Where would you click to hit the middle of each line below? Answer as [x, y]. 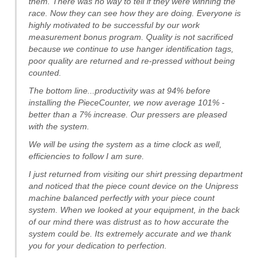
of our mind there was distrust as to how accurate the [129, 222]
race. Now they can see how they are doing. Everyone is [135, 13]
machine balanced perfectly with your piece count [122, 198]
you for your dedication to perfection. [98, 246]
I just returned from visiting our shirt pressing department [136, 174]
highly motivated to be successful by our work [114, 25]
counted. [45, 73]
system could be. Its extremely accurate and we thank [130, 234]
